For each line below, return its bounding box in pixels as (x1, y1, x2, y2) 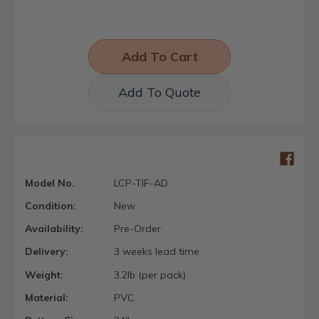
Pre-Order (113, 222, 161, 236)
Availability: (25, 222, 83, 236)
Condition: (25, 199, 76, 213)
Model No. (25, 176, 75, 189)
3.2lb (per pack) (113, 268, 186, 281)
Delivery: (25, 245, 68, 258)
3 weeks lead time (113, 245, 199, 258)
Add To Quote (118, 83, 201, 100)
